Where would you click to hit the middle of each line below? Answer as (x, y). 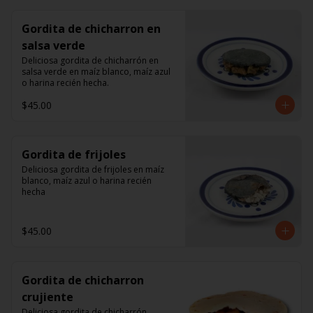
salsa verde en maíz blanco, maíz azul (96, 72)
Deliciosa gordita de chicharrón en (90, 60)
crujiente (48, 297)
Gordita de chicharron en (91, 29)
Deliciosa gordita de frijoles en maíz (93, 169)
